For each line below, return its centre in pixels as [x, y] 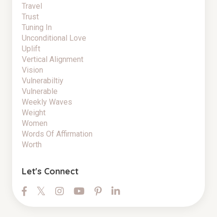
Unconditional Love [54, 38]
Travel [32, 6]
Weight [34, 113]
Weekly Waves [47, 102]
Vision [32, 70]
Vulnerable [40, 92]
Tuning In [37, 28]
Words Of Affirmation [57, 134]
